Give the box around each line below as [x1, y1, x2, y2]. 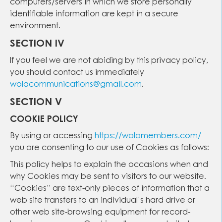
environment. [10, 22, 60, 30]
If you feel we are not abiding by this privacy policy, [10, 57, 208, 65]
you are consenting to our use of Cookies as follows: [10, 144, 209, 152]
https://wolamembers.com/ [95, 132, 201, 140]
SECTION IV [10, 39, 64, 49]
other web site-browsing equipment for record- [10, 209, 190, 217]
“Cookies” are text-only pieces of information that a [10, 185, 210, 193]
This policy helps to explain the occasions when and [10, 161, 208, 169]
